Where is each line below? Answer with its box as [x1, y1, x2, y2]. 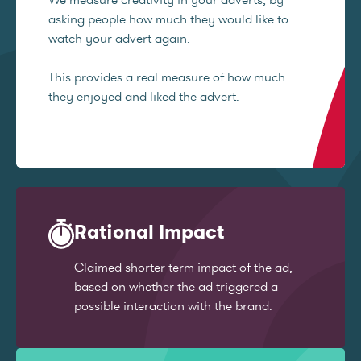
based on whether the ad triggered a [74, 278, 278, 295]
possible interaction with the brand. [74, 297, 272, 314]
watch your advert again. [48, 30, 190, 47]
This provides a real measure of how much [48, 68, 285, 85]
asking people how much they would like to [48, 10, 288, 27]
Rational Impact [74, 219, 224, 244]
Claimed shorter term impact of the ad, [74, 259, 293, 276]
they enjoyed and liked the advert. [48, 88, 239, 105]
